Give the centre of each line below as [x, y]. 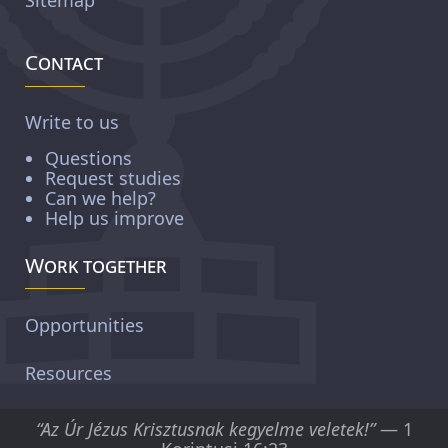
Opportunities [84, 324]
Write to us [72, 122]
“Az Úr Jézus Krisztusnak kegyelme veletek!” [205, 429]
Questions [88, 158]
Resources [68, 372]
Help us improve [114, 218]
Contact [64, 62]
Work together [96, 265]
